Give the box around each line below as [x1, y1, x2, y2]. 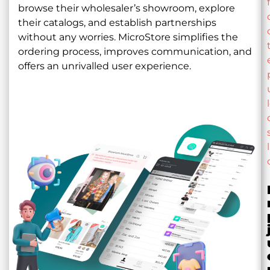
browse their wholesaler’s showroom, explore [18, 2, 235, 14]
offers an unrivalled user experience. [18, 60, 191, 72]
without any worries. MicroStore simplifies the [18, 31, 238, 43]
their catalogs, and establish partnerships [18, 17, 216, 29]
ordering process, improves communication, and [18, 46, 252, 58]
